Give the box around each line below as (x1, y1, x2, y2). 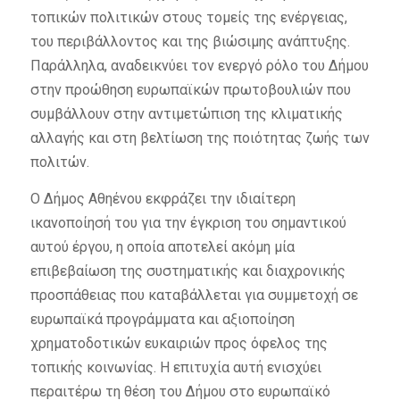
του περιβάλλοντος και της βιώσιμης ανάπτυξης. (29, 32, 350, 50)
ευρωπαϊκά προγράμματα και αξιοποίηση (29, 310, 295, 328)
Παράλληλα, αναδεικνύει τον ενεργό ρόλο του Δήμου (29, 56, 369, 74)
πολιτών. (29, 153, 89, 171)
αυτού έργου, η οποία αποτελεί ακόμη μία (29, 237, 295, 255)
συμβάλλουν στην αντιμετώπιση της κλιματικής (29, 104, 343, 122)
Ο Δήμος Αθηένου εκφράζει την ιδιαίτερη (29, 189, 296, 207)
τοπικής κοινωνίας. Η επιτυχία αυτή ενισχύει (29, 358, 321, 376)
